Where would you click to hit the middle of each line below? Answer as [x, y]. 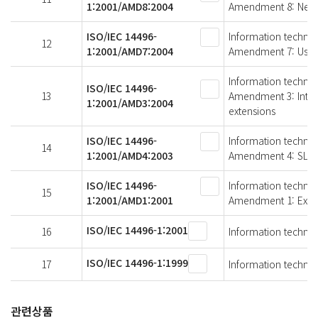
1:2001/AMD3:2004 [130, 103]
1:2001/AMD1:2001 [130, 200]
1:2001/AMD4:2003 [130, 155]
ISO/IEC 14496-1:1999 [137, 262]
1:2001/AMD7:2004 [130, 51]
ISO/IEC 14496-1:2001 [137, 230]
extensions [252, 110]
